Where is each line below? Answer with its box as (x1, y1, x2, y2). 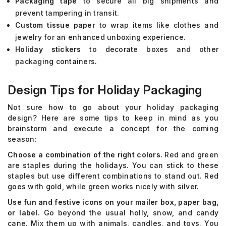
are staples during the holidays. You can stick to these (8, 161, 218, 169)
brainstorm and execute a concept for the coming (8, 124, 218, 133)
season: (8, 135, 37, 143)
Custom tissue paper (15, 21, 95, 29)
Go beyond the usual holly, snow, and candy (39, 208, 219, 217)
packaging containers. (15, 57, 97, 66)
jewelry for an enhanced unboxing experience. (15, 33, 186, 41)
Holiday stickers (15, 45, 81, 53)
